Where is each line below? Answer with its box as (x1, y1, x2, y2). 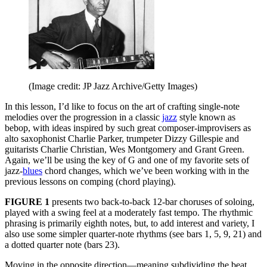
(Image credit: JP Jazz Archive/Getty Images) (29, 81, 197, 92)
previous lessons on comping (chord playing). (5, 176, 176, 187)
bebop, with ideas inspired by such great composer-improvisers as (5, 123, 251, 133)
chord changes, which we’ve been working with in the (42, 166, 249, 176)
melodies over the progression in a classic (5, 112, 162, 123)
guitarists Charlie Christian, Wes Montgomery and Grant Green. (5, 144, 244, 155)
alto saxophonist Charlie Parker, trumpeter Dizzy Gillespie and (5, 133, 239, 144)
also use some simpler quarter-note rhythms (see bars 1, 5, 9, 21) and (5, 229, 262, 240)
